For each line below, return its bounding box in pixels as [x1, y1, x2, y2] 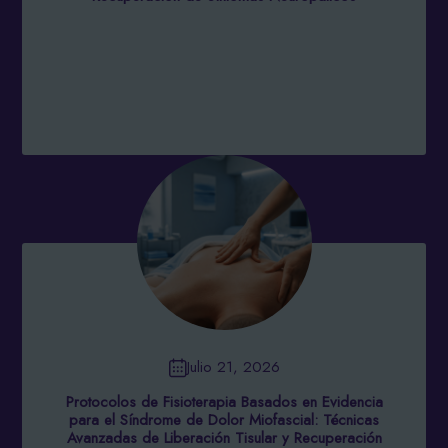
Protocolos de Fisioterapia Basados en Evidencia [65, 390, 383, 413]
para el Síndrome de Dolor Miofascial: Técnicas [69, 408, 379, 431]
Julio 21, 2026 [186, 356, 280, 378]
